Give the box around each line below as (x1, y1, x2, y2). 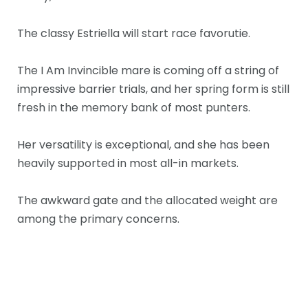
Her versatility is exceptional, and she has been (17, 136, 269, 153)
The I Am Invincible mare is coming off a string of (17, 62, 279, 78)
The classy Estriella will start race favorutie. (17, 25, 253, 41)
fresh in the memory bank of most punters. (17, 99, 253, 115)
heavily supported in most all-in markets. (17, 155, 239, 171)
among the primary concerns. (17, 210, 179, 227)
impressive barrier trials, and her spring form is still (17, 80, 289, 97)
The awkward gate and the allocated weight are (17, 192, 278, 208)
